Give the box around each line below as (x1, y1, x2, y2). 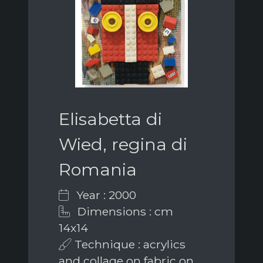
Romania (59, 159, 137, 180)
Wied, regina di (59, 133, 187, 154)
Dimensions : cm (75, 204, 173, 218)
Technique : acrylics (72, 237, 186, 251)
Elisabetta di (59, 108, 162, 129)
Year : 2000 (73, 187, 136, 202)
